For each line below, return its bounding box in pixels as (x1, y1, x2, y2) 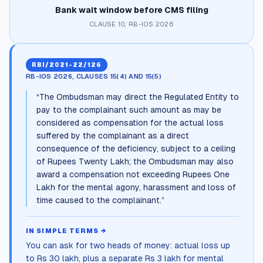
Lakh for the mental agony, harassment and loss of (36, 183, 236, 192)
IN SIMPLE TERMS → (26, 227, 107, 234)
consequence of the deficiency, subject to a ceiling (36, 144, 235, 153)
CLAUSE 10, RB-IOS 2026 (89, 21, 174, 28)
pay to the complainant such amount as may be (36, 105, 221, 114)
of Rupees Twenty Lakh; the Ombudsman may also (36, 157, 234, 166)
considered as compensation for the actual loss (36, 118, 224, 127)
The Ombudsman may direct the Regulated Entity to (39, 92, 239, 102)
